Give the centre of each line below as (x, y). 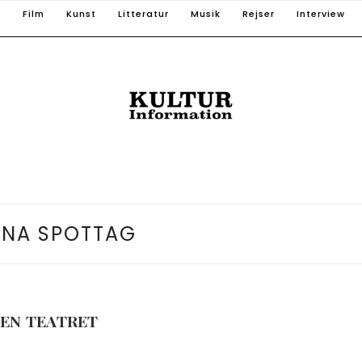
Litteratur (143, 14)
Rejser (259, 14)
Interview (321, 14)
